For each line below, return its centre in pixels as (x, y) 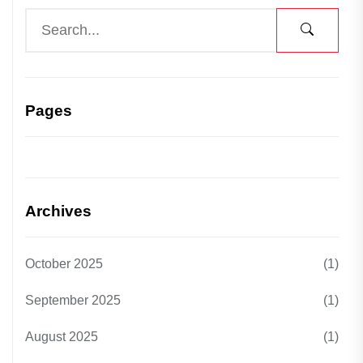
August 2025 (62, 336)
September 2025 (73, 300)
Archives (58, 211)
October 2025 (64, 263)
